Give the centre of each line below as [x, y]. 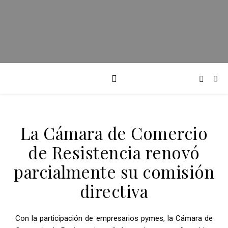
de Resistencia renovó [114, 152]
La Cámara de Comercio [114, 133]
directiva [114, 191]
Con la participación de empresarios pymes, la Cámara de [114, 218]
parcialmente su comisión [114, 172]
